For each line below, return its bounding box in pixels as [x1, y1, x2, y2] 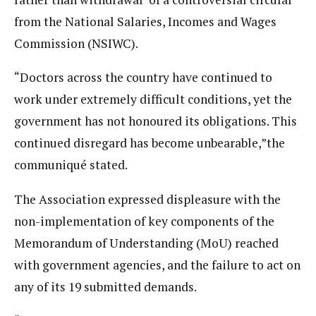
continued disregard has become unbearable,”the [14, 135, 285, 152]
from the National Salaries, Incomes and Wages [14, 13, 276, 30]
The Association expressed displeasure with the [14, 190, 281, 207]
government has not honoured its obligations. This [14, 113, 297, 130]
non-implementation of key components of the [14, 212, 274, 229]
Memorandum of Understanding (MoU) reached [14, 234, 279, 251]
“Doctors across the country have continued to [14, 69, 272, 86]
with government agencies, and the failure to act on [14, 256, 300, 273]
